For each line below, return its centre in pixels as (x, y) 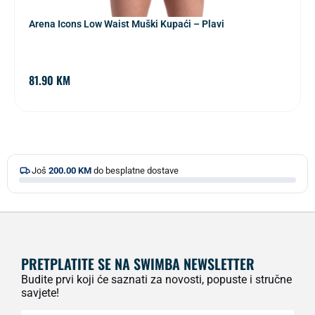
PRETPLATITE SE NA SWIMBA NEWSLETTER (138, 264)
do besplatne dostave (135, 171)
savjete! (40, 293)
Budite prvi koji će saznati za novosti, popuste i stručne (156, 280)
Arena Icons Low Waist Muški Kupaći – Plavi (127, 24)
